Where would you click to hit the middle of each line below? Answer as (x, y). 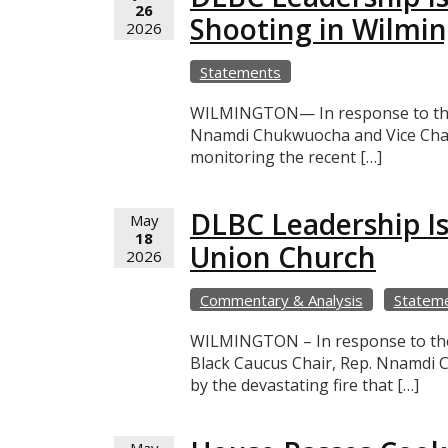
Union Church (283, 256)
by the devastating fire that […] (304, 384)
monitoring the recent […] (286, 156)
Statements (240, 71)
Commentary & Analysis (281, 299)
